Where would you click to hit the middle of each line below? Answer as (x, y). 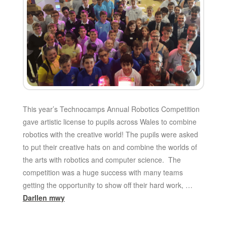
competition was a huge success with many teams (103, 173)
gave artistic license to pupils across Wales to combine (109, 122)
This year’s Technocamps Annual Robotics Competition (111, 109)
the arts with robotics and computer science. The (102, 160)
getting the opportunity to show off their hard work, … (107, 185)
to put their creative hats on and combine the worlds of (110, 147)
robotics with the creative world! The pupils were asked (110, 135)
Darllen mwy (44, 198)
